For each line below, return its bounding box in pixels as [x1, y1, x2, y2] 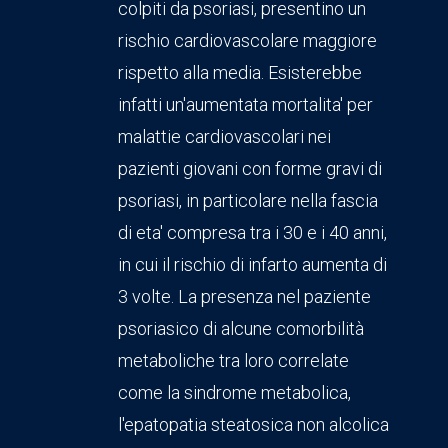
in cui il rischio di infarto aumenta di [118, 254, 387, 276]
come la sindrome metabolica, [118, 382, 351, 404]
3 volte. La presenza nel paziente [118, 286, 371, 308]
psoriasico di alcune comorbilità [118, 318, 364, 340]
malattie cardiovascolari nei [118, 126, 331, 148]
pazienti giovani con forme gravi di [118, 158, 382, 180]
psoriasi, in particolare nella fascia [118, 190, 378, 212]
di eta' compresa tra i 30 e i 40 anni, [118, 222, 387, 244]
